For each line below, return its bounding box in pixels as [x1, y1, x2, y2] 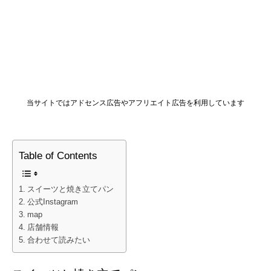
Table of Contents [19, 150, 97, 162]
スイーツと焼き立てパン [27, 185, 114, 194]
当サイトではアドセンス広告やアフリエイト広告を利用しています [27, 99, 244, 108]
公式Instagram [27, 198, 78, 207]
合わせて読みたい [27, 236, 90, 245]
